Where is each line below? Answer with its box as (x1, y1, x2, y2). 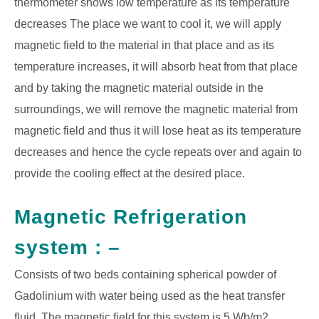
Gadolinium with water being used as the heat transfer (14, 289, 285, 302)
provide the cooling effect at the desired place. (14, 167, 245, 180)
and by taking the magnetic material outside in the (14, 82, 263, 95)
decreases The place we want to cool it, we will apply (14, 18, 281, 31)
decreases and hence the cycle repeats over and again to (14, 146, 302, 159)
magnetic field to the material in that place (14, 39, 226, 52)
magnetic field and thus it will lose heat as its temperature (14, 125, 301, 137)
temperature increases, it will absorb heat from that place (14, 61, 298, 73)
